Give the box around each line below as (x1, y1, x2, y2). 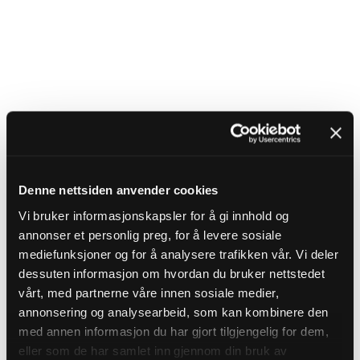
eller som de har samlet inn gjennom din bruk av (18, 343, 288, 357)
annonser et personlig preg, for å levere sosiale (18, 227, 282, 241)
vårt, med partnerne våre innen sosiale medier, (18, 285, 280, 299)
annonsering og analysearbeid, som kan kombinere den (18, 305, 329, 318)
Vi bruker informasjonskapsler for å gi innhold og (18, 208, 289, 222)
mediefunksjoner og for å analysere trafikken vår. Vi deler (18, 247, 339, 260)
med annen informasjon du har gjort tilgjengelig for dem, (18, 324, 329, 337)
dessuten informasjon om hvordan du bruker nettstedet (18, 266, 325, 280)
